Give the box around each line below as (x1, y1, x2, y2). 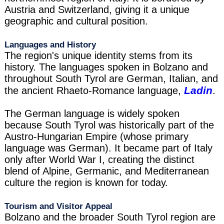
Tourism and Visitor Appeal (4, 201, 112, 211)
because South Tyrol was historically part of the (4, 119, 214, 131)
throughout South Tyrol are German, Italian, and (4, 73, 218, 84)
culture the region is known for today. (4, 177, 168, 188)
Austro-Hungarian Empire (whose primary (4, 131, 188, 142)
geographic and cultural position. (4, 15, 148, 27)
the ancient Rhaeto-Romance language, (4, 85, 184, 96)
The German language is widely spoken (4, 108, 179, 119)
